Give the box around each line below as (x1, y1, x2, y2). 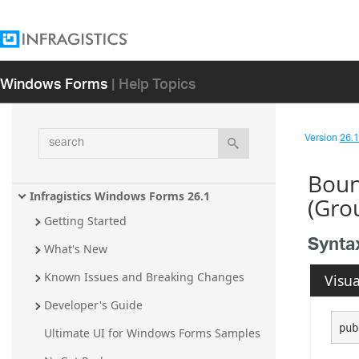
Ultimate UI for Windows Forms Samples (44, 325, 260, 341)
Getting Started (44, 213, 127, 229)
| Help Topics (111, 64, 196, 101)
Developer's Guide (44, 297, 143, 313)
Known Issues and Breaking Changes (44, 269, 244, 285)
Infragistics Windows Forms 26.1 (30, 188, 210, 204)
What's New (44, 241, 107, 257)
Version (304, 127, 340, 149)
